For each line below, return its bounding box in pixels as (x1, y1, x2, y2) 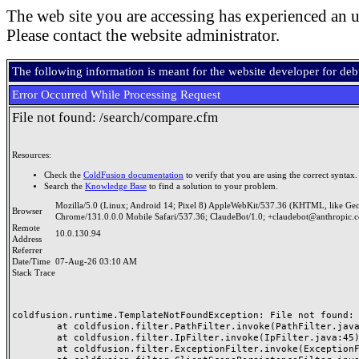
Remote (12, 224, 40, 232)
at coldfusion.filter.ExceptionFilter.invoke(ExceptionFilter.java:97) (12, 343, 57, 354)
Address (12, 235, 46, 244)
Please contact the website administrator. (6, 26, 280, 45)
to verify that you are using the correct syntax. (184, 170, 357, 179)
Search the (44, 181, 85, 191)
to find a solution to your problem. (147, 181, 278, 191)
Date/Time (12, 257, 55, 266)
